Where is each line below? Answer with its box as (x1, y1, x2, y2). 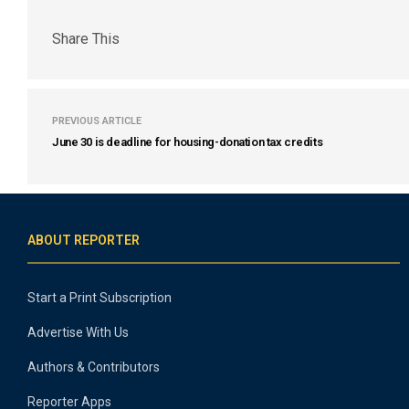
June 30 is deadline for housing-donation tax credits (52, 135, 323, 149)
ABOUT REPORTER (27, 233, 140, 247)
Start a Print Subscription (27, 290, 172, 305)
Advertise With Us (27, 325, 129, 340)
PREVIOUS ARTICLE (52, 115, 142, 127)
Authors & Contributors (27, 360, 160, 374)
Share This (52, 29, 120, 47)
